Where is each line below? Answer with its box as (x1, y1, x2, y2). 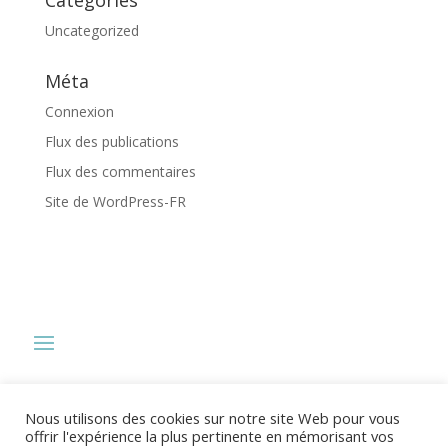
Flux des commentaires (44, 161, 196, 181)
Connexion (44, 101, 114, 121)
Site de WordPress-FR (44, 191, 186, 211)
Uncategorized (44, 20, 139, 40)
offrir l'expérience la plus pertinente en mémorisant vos (25, 426, 394, 446)
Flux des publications (44, 131, 179, 151)
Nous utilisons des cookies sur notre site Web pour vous (25, 408, 400, 428)
